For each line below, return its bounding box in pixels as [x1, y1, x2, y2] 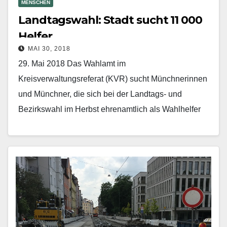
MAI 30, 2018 [28, 45, 70, 52]
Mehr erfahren [23, 143, 73, 152]
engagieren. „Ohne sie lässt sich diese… [18, 120, 164, 129]
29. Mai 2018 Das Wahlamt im [18, 59, 126, 68]
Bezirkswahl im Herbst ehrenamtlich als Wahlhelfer [18, 104, 201, 113]
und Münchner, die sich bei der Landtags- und [18, 89, 182, 98]
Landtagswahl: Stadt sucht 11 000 [18, 13, 202, 27]
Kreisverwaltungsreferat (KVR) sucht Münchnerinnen [18, 74, 207, 83]
